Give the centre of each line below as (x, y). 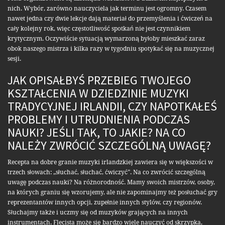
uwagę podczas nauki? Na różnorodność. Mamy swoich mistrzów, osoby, (111, 183)
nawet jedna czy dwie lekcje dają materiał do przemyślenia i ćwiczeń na (110, 19)
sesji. (14, 59)
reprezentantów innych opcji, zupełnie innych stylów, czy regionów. (105, 203)
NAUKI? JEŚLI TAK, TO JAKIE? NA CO (96, 133)
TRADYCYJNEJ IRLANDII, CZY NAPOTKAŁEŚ (112, 106)
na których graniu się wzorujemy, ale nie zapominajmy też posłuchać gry (113, 193)
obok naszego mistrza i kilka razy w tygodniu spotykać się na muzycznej (111, 49)
